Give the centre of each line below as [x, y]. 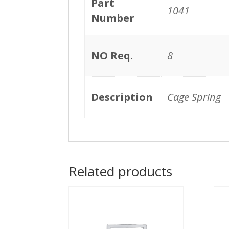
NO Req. [112, 55]
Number [113, 18]
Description [122, 97]
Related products [121, 171]
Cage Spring [194, 97]
